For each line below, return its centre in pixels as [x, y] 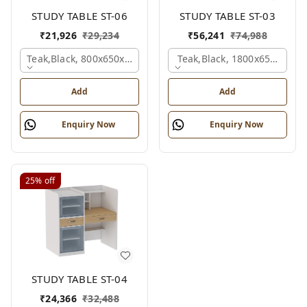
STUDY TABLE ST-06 [79, 15]
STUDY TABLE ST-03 [228, 15]
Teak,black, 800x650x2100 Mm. [99, 58]
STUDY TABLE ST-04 [79, 279]
